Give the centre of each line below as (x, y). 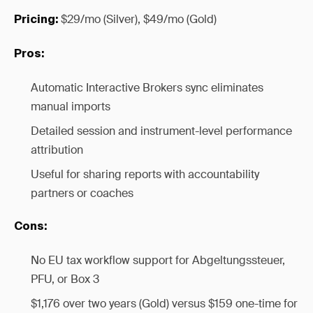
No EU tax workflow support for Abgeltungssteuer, (158, 260)
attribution (57, 150)
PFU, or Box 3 (65, 279)
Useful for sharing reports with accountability (145, 174)
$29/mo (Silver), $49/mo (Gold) (137, 19)
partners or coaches (82, 193)
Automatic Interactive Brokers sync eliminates (147, 88)
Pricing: (36, 20)
